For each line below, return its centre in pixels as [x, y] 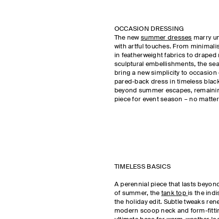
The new [128, 38]
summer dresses [166, 38]
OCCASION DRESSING [151, 29]
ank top [176, 193]
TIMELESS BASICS [143, 167]
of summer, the [138, 193]
